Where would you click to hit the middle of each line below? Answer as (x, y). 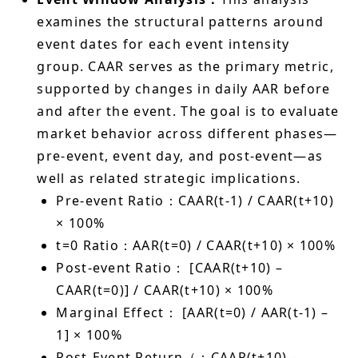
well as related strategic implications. (171, 178)
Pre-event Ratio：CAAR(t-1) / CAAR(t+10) (195, 200)
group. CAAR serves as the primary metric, (185, 66)
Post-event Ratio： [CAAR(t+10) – (170, 267)
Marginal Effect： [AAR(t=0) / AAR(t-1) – (193, 312)
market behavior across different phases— (187, 133)
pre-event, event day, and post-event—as (180, 155)
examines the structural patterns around (181, 21)
